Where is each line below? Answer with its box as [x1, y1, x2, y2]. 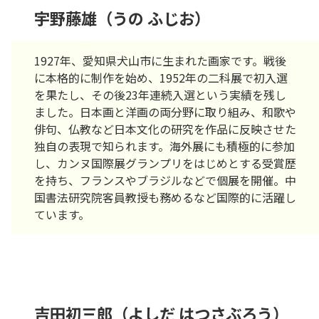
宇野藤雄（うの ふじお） [34, 6, 210, 30]
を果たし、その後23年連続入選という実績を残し [34, 86, 286, 104]
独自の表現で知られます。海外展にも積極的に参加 [34, 137, 295, 155]
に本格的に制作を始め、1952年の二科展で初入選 [34, 69, 288, 87]
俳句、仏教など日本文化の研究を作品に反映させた [34, 120, 296, 138]
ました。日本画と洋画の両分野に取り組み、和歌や [34, 103, 296, 121]
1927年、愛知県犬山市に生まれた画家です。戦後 [34, 52, 286, 70]
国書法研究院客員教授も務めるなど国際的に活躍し [34, 189, 296, 206]
